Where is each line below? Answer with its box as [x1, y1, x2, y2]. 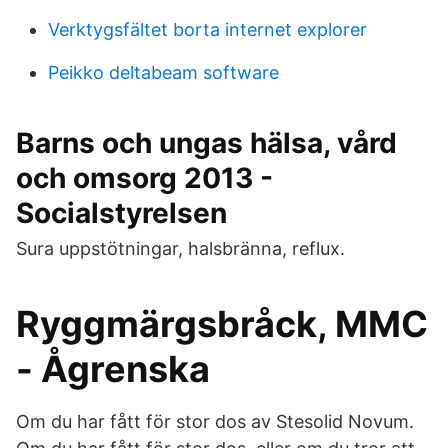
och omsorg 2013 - [16, 161, 273, 195]
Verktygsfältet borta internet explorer [48, 19, 367, 40]
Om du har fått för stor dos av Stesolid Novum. [16, 411, 414, 432]
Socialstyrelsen [16, 196, 227, 230]
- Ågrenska [16, 347, 210, 391]
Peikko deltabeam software [48, 62, 279, 83]
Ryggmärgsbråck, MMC [16, 302, 428, 346]
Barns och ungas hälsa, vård [16, 126, 397, 160]
